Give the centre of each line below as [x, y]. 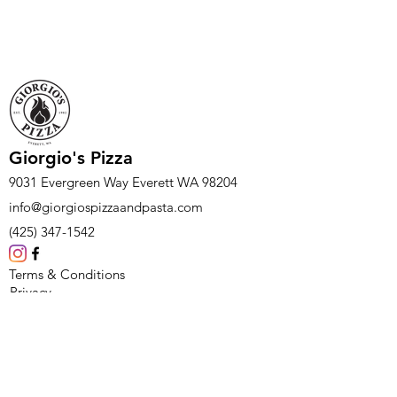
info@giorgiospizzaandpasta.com [106, 207]
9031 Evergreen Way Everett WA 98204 [123, 182]
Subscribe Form [82, 363]
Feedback [38, 309]
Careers [32, 326]
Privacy [31, 292]
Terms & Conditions [69, 274]
